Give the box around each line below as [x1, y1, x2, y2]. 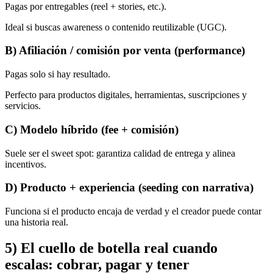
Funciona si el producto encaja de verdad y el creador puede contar [5, 206, 261, 217]
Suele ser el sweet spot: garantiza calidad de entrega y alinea [5, 147, 235, 158]
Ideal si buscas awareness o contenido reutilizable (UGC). [5, 21, 227, 32]
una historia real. [5, 217, 68, 228]
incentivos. [5, 158, 46, 169]
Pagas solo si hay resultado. [5, 69, 110, 80]
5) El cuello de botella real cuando [5, 239, 218, 256]
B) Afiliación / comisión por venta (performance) [5, 44, 245, 57]
